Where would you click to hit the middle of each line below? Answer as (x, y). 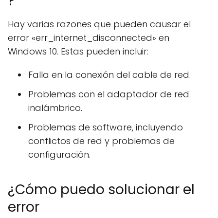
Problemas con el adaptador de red (109, 94)
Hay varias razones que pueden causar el (99, 24)
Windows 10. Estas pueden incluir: (78, 51)
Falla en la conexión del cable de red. (109, 75)
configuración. (59, 154)
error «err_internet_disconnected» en (89, 38)
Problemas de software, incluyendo (106, 127)
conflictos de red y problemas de (101, 141)
